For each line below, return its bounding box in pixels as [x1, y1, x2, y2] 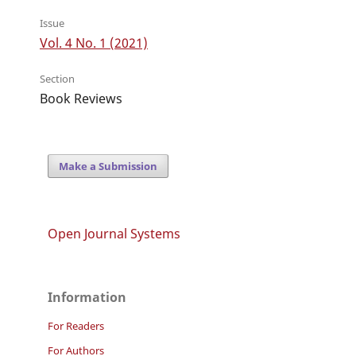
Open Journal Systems [48, 225, 180, 243]
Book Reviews [39, 90, 122, 108]
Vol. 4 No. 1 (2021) [39, 34, 148, 52]
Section [39, 72, 75, 87]
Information [48, 288, 126, 307]
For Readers [48, 319, 104, 334]
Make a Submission [59, 159, 158, 174]
